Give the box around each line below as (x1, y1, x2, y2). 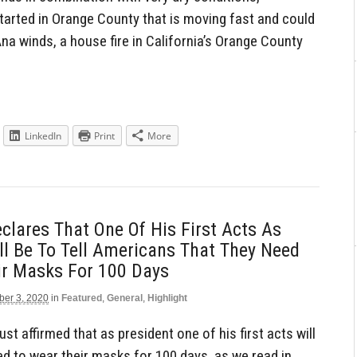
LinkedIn (25, 129, 61, 143)
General (107, 292, 143, 304)
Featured (61, 292, 102, 304)
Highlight (147, 292, 187, 304)
